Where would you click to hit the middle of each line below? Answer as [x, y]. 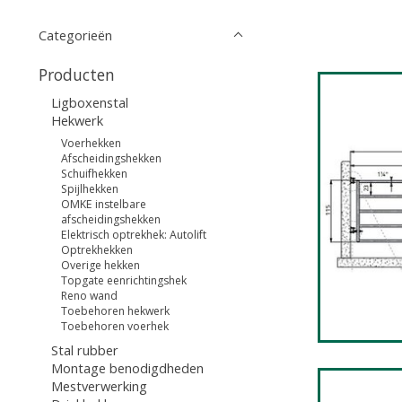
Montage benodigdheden [127, 367]
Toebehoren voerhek [115, 327]
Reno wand [90, 296]
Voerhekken [92, 144]
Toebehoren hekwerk [116, 311]
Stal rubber [84, 350]
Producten [77, 74]
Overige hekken [101, 266]
